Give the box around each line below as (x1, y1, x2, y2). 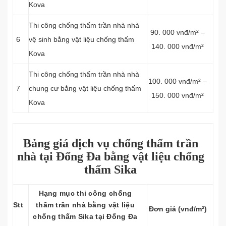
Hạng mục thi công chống (38, 189, 132, 197)
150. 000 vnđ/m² (151, 91, 204, 99)
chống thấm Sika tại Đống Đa (33, 212, 138, 220)
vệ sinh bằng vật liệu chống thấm (29, 35, 134, 43)
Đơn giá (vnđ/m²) (148, 205, 207, 213)
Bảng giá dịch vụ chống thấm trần (23, 137, 198, 150)
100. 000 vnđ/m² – (148, 77, 207, 85)
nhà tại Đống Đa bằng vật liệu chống (17, 150, 204, 163)
